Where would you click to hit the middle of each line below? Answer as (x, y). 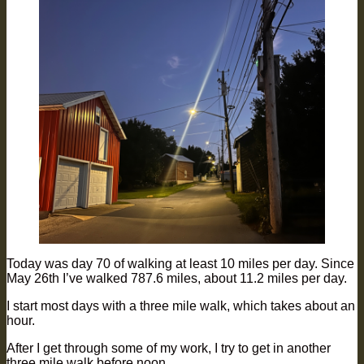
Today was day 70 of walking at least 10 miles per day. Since (180, 264)
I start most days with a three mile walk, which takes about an (181, 306)
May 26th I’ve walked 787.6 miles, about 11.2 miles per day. (177, 279)
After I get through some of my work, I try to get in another (169, 349)
